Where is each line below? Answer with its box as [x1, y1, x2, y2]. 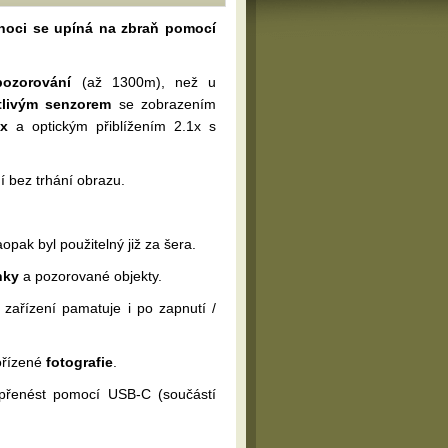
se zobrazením [111, 96, 217, 112]
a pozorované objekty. [19, 268, 162, 284]
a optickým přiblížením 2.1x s [7, 118, 217, 134]
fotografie [46, 354, 113, 370]
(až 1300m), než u [71, 74, 217, 90]
